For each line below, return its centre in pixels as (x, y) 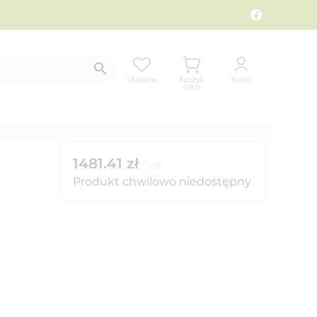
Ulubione (142, 79)
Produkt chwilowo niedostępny (162, 181)
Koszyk (192, 79)
